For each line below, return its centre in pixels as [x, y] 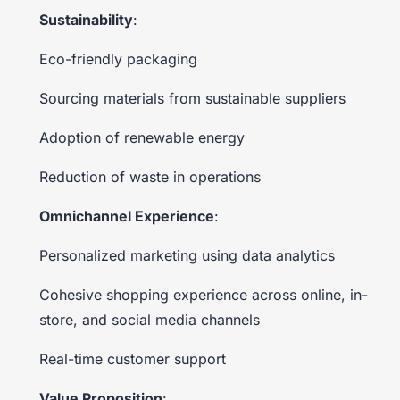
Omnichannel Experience [127, 216]
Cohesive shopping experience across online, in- [204, 294]
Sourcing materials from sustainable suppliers [192, 98]
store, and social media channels [150, 319]
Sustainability [86, 19]
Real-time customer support [133, 358]
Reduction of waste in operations [150, 176]
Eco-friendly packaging [118, 58]
